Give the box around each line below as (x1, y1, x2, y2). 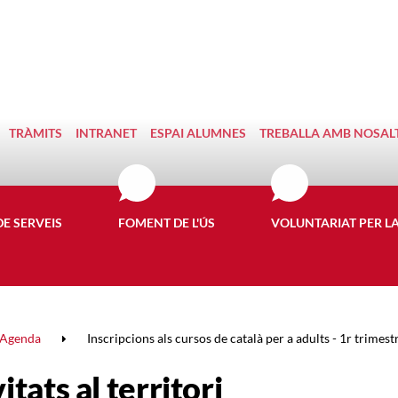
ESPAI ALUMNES (150, 125, 246, 140)
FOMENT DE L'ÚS (118, 215, 215, 230)
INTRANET (76, 125, 137, 140)
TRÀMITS (9, 125, 62, 140)
